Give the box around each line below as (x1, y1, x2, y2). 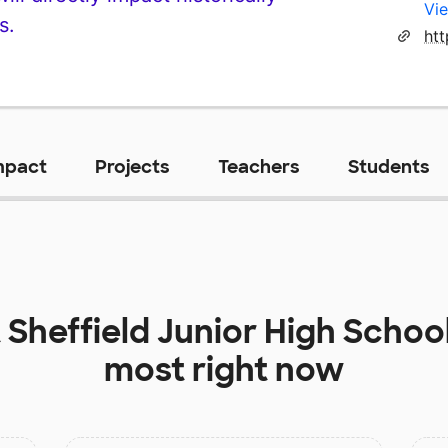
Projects (94, 154, 170, 179)
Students (347, 154, 430, 179)
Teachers (217, 154, 300, 179)
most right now (104, 348, 344, 391)
